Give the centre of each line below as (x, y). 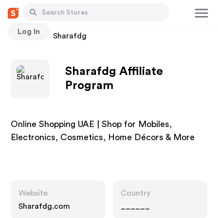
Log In (29, 31)
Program (90, 86)
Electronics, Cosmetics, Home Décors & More (103, 137)
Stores (23, 36)
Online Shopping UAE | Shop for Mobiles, (91, 124)
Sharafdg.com (45, 206)
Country (136, 193)
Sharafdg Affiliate (114, 72)
